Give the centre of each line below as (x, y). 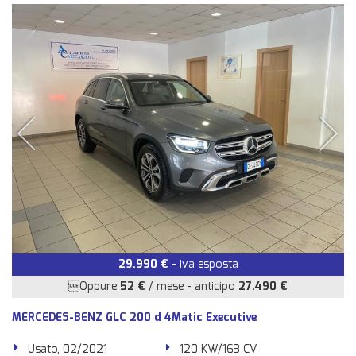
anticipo (217, 286)
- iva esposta (203, 264)
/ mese (164, 286)
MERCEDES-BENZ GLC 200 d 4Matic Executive (134, 317)
